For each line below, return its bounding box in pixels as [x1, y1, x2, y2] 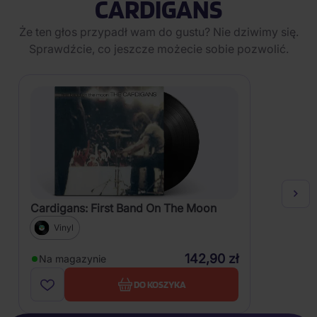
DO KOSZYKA [134, 278, 186, 290]
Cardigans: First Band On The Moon [30, 201, 217, 216]
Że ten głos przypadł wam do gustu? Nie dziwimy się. [18, 25, 299, 39]
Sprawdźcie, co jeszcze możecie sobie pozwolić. [28, 42, 289, 56]
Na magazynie [39, 253, 106, 265]
